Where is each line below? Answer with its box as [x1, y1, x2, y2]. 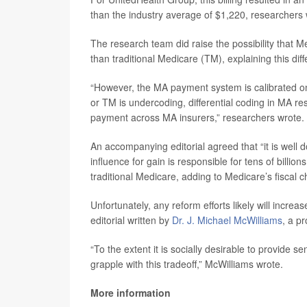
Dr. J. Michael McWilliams [172, 212, 282, 227]
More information [90, 285, 171, 299]
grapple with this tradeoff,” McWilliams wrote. [90, 256, 283, 271]
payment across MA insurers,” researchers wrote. [90, 110, 304, 124]
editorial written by [90, 212, 172, 227]
